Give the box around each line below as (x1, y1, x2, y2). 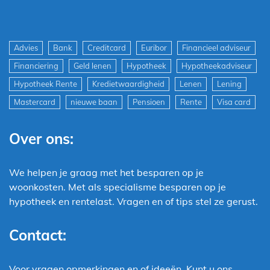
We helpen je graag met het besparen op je (9, 166, 204, 178)
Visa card (217, 96, 251, 107)
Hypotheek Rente (14, 78, 77, 89)
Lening (217, 78, 242, 89)
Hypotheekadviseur (181, 60, 252, 71)
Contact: (9, 225, 66, 244)
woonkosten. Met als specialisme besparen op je (9, 180, 226, 193)
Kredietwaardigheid (92, 78, 165, 89)
